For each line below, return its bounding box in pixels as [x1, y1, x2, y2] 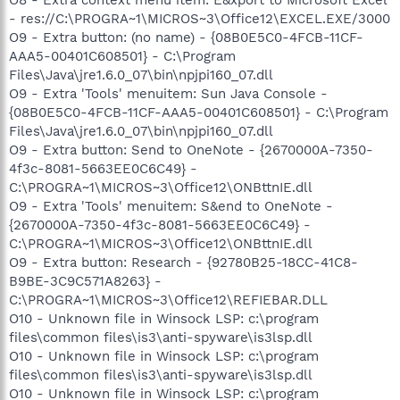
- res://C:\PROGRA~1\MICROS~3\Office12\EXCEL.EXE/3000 [9, 10, 390, 27]
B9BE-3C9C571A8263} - [9, 272, 162, 289]
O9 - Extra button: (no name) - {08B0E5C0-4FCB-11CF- [9, 29, 363, 46]
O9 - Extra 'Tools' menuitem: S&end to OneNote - [9, 197, 333, 214]
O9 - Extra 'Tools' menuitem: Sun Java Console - [9, 85, 328, 102]
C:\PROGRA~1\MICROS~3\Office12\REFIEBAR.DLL [9, 291, 328, 308]
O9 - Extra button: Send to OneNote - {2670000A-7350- [9, 141, 373, 158]
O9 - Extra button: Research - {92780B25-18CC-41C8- [9, 254, 358, 271]
